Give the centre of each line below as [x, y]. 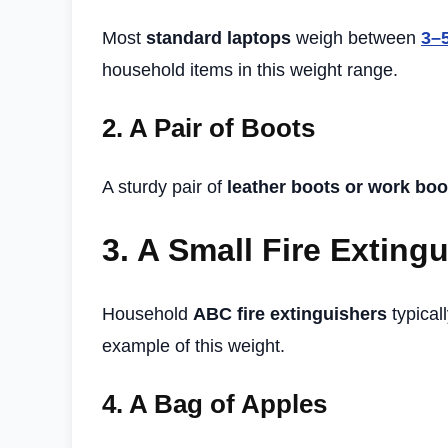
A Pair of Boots [222, 128]
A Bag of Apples [228, 403]
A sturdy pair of [164, 187]
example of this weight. [193, 345]
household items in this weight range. [250, 70]
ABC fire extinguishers [290, 313]
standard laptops [218, 38]
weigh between [356, 38]
